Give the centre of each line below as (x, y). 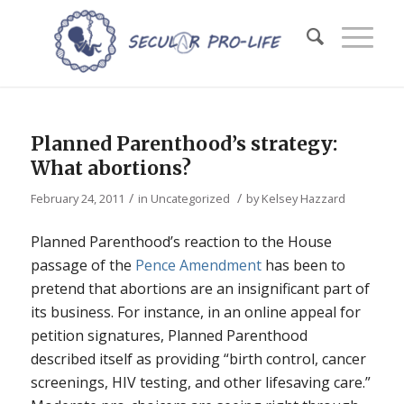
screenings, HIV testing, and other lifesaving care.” (200, 382)
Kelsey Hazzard (303, 198)
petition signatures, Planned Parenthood (169, 335)
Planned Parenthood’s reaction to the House (181, 241)
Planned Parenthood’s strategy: (184, 144)
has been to (303, 265)
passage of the (83, 265)
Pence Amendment (198, 265)
